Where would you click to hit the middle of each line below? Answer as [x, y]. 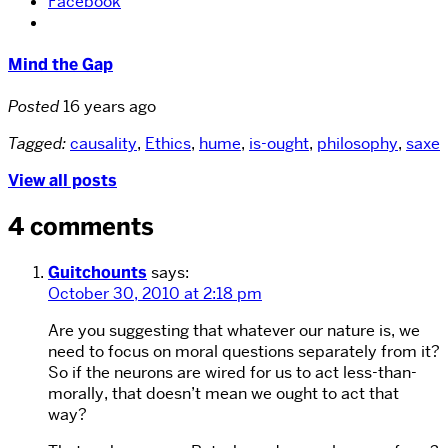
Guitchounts [97, 273]
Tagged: [39, 144]
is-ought [279, 144]
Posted [35, 107]
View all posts [62, 181]
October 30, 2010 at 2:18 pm [155, 294]
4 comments [81, 227]
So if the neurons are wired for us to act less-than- [232, 373]
